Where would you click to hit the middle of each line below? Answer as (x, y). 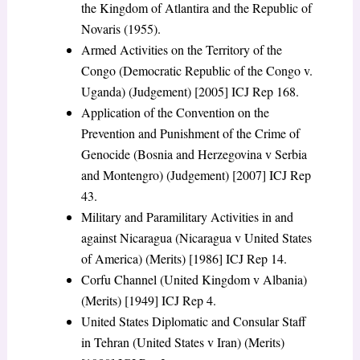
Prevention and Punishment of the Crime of (190, 133)
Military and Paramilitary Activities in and (187, 217)
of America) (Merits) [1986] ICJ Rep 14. (184, 259)
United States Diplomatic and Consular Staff (193, 321)
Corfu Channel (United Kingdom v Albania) (194, 280)
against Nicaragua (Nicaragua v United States (196, 238)
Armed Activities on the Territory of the (181, 50)
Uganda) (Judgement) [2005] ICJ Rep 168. (190, 92)
